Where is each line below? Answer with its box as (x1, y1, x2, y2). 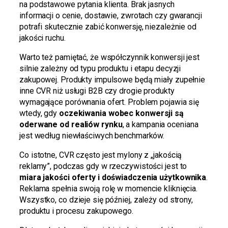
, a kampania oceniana (122, 119, 198, 129)
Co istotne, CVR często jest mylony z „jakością (19, 150, 182, 160)
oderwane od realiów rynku (19, 119, 123, 129)
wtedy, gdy (19, 108, 59, 118)
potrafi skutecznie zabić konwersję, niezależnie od (19, 21, 196, 32)
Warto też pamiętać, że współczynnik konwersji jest (19, 52, 199, 62)
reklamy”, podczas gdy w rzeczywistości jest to (19, 161, 187, 171)
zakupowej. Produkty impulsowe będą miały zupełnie (19, 74, 206, 84)
